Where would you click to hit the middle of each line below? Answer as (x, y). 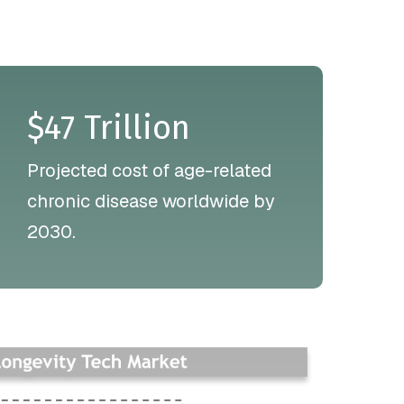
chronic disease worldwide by (151, 201)
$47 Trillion (108, 128)
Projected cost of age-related (149, 170)
